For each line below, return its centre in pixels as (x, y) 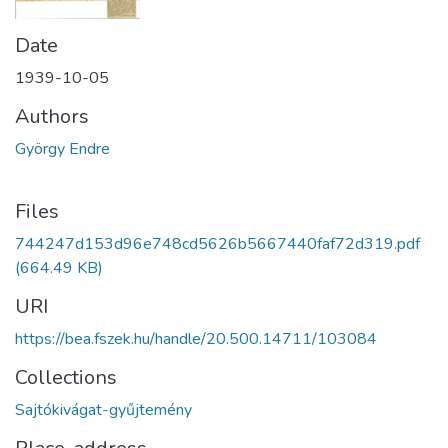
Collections (66, 377)
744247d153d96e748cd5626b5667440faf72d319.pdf (217, 243)
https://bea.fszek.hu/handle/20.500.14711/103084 (196, 338)
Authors (52, 116)
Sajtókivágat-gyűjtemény (103, 409)
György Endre (62, 148)
